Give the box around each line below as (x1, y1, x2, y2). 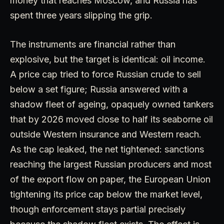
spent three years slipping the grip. (10, 9, 152, 20)
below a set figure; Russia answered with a (10, 83, 187, 94)
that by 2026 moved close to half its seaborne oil (10, 113, 213, 124)
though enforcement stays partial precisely (10, 203, 185, 214)
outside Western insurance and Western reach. (10, 128, 201, 139)
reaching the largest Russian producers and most (10, 158, 211, 169)
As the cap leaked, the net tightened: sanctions (10, 143, 204, 154)
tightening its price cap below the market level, (10, 188, 202, 199)
